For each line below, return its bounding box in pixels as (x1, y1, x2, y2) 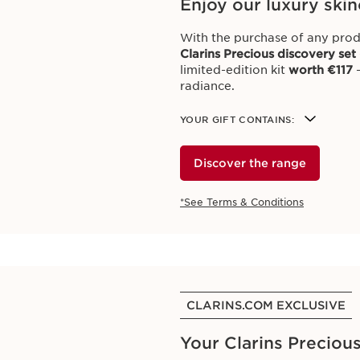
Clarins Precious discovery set (180, 47, 356, 60)
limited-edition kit (180, 63, 288, 76)
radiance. (180, 80, 235, 92)
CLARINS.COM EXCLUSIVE (186, 299, 346, 312)
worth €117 (288, 63, 353, 76)
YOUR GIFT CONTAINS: (180, 114, 295, 125)
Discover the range (194, 157, 306, 170)
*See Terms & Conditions (180, 196, 304, 208)
